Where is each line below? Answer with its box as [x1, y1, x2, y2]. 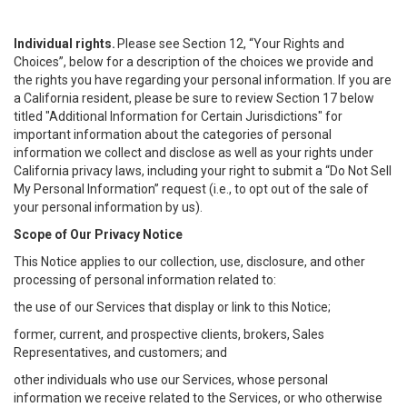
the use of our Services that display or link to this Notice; [14, 300, 331, 314]
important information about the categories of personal [14, 127, 332, 142]
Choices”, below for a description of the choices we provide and [14, 55, 373, 69]
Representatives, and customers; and [14, 345, 227, 360]
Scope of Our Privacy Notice [14, 227, 183, 242]
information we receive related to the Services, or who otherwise [14, 391, 382, 405]
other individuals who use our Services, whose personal [14, 372, 328, 387]
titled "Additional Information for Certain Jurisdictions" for [14, 109, 342, 124]
